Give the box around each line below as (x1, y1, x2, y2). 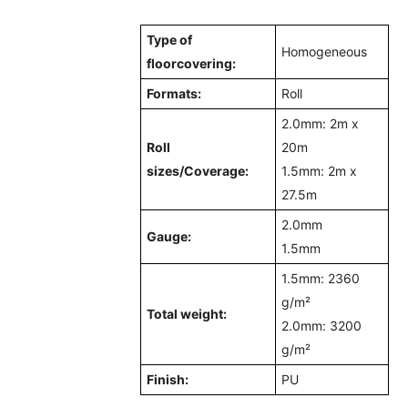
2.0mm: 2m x (281, 116, 360, 132)
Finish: (147, 372, 189, 388)
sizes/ (147, 163, 185, 179)
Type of (147, 32, 193, 48)
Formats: (147, 86, 202, 102)
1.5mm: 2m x (281, 163, 358, 179)
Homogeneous (281, 44, 368, 60)
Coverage (184, 163, 246, 179)
